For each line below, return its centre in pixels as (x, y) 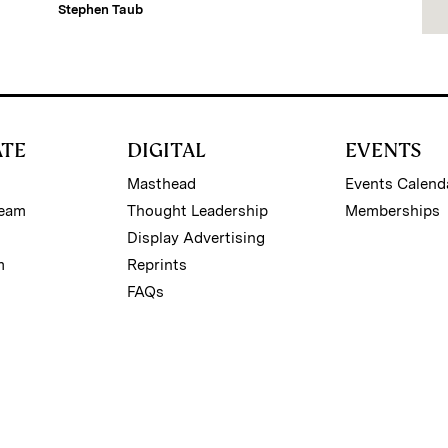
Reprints (156, 264)
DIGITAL (166, 149)
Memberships (393, 210)
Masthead (161, 183)
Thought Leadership (197, 210)
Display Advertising (195, 237)
